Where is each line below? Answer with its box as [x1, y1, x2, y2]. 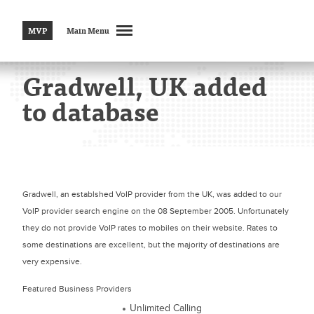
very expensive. [22, 257, 82, 266]
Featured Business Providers [22, 284, 132, 294]
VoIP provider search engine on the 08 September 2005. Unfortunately [22, 206, 289, 216]
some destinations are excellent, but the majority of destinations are [22, 240, 280, 250]
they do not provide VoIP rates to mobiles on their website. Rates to [22, 223, 278, 233]
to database [22, 92, 159, 130]
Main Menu [67, 25, 109, 36]
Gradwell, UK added [22, 67, 267, 105]
